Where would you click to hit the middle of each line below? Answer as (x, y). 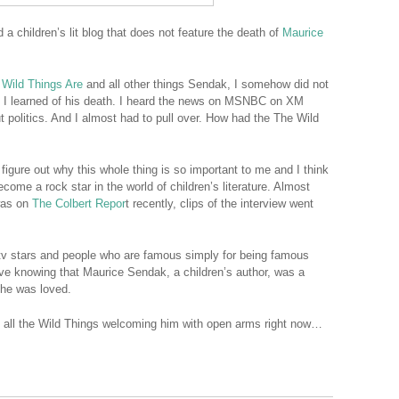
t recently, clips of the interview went (220, 204)
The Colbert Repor (79, 204)
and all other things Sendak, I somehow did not (208, 85)
